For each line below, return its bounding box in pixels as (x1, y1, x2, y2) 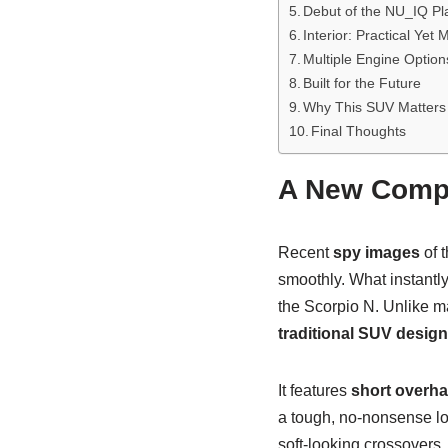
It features (277, 381, 351, 399)
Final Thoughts (311, 122, 407, 139)
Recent (277, 243, 333, 261)
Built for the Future (303, 74, 422, 91)
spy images (332, 243, 420, 261)
